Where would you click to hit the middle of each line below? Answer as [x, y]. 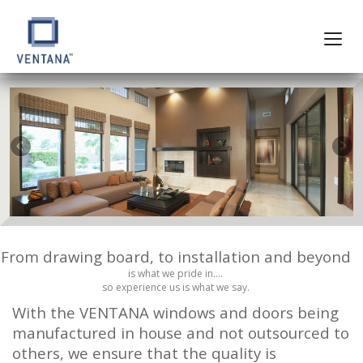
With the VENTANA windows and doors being [175, 312]
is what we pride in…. [175, 273]
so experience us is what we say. [175, 287]
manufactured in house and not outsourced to [181, 332]
